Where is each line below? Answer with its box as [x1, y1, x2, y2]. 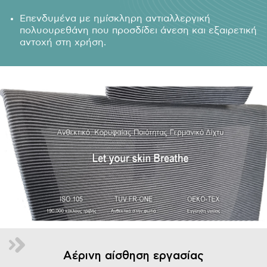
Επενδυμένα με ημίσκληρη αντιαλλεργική [20, 14, 211, 24]
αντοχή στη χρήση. [20, 38, 107, 48]
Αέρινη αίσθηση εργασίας [63, 250, 204, 262]
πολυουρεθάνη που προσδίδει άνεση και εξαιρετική [20, 26, 257, 36]
